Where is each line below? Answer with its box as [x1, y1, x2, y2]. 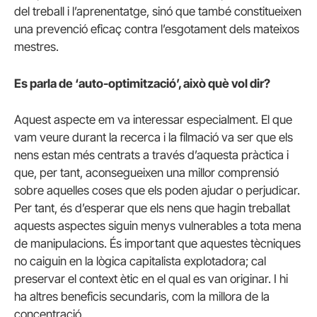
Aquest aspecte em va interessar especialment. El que [14, 112, 292, 127]
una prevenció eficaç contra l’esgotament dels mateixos [14, 22, 299, 37]
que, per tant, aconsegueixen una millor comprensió [14, 165, 279, 180]
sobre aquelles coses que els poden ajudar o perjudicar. [14, 183, 300, 197]
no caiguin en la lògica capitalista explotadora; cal [14, 253, 266, 268]
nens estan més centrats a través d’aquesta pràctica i [14, 147, 289, 162]
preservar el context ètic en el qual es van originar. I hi [14, 271, 288, 286]
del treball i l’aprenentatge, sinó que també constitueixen [14, 4, 301, 19]
